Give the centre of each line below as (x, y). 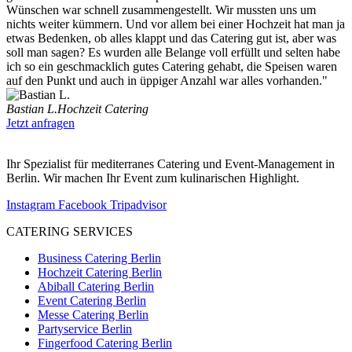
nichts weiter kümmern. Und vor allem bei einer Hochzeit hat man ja (176, 24)
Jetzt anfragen (40, 123)
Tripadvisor (138, 204)
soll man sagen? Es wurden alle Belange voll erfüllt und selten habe (173, 52)
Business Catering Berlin (99, 258)
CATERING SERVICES (70, 231)
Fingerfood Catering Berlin (105, 343)
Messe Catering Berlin (93, 314)
